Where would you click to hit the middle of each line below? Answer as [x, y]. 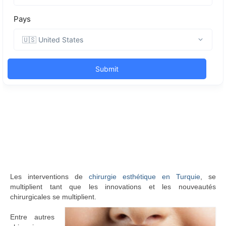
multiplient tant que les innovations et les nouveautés [113, 187]
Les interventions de [49, 177]
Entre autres [32, 217]
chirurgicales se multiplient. [53, 197]
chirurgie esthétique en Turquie [145, 177]
